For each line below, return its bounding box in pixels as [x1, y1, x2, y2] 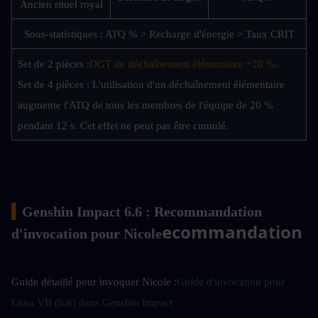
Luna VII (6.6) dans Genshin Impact [11, 297, 172, 309]
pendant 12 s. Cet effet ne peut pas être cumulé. [18, 120, 229, 132]
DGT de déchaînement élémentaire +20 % [89, 58, 275, 70]
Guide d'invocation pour [177, 276, 285, 288]
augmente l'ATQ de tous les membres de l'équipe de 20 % [18, 99, 273, 111]
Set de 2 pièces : [18, 58, 89, 70]
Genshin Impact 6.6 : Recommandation [22, 204, 262, 220]
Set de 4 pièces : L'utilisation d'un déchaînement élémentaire [18, 79, 285, 91]
